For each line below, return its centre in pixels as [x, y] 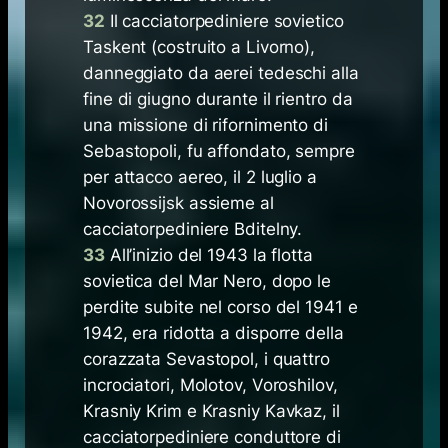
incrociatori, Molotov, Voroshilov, [210, 385]
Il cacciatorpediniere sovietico [224, 21]
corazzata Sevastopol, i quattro [206, 359]
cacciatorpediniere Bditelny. [193, 229]
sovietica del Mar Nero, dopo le [207, 281]
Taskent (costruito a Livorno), [199, 47]
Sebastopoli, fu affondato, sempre [219, 151]
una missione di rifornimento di [205, 125]
